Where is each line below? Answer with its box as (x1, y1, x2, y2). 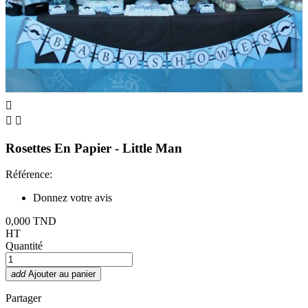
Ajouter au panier (28, 269, 96, 280)
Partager (5, 292, 41, 305)
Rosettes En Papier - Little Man (5, 140, 182, 155)
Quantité (5, 240, 43, 252)
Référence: (5, 168, 52, 181)
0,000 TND (5, 215, 56, 228)
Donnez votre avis (33, 192, 112, 204)
